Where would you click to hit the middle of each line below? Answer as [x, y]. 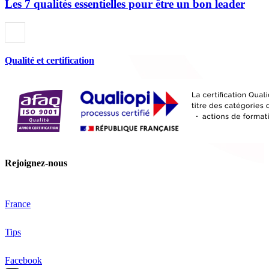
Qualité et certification [50, 61]
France [18, 204]
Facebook [23, 261]
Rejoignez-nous [36, 163]
